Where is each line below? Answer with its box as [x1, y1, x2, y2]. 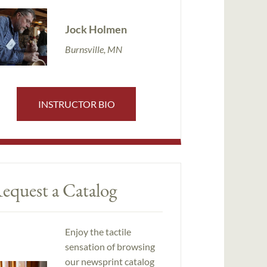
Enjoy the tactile [64, 226, 131, 238]
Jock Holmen [64, 22, 127, 36]
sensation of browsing [64, 241, 155, 253]
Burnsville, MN [64, 43, 122, 55]
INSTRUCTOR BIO [38, 98, 115, 110]
